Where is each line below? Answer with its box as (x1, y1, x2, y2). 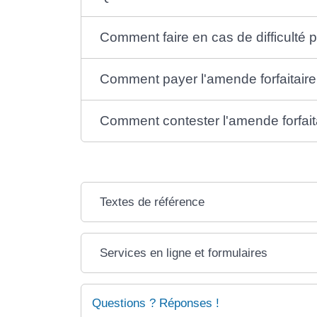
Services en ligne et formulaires (100, 246, 268, 260)
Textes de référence (100, 195, 205, 209)
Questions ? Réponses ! (92, 296, 219, 310)
